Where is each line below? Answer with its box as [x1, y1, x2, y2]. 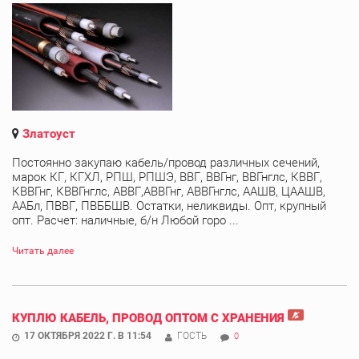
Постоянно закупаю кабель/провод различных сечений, [12, 155, 320, 170]
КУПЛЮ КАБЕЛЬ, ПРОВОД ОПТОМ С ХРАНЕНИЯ [12, 310, 284, 325]
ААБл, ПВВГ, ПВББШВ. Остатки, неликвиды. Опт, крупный [12, 198, 326, 213]
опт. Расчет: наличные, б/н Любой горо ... [12, 212, 239, 228]
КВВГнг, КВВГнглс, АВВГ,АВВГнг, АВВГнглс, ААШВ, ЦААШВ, [12, 184, 325, 199]
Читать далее [12, 244, 74, 256]
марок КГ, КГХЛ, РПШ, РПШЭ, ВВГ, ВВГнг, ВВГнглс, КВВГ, [12, 169, 322, 184]
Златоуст [22, 126, 75, 141]
